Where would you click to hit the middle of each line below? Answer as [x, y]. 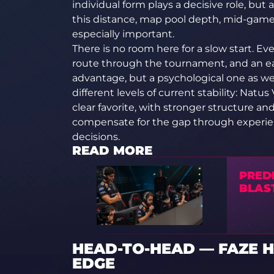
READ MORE [112, 150]
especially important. [123, 34]
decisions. [96, 137]
